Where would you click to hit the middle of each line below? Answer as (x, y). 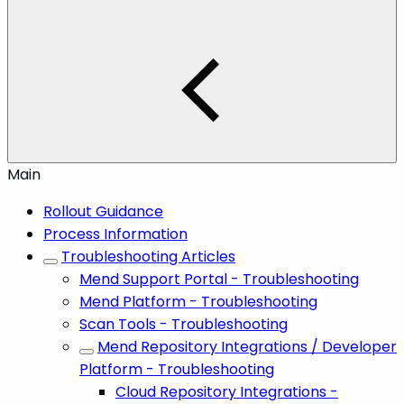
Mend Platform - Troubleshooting (198, 301)
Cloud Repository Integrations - (227, 391)
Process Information (115, 234)
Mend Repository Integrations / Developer (247, 346)
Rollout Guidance (103, 211)
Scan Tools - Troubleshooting (184, 324)
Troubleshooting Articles (148, 256)
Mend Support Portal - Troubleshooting (219, 279)
